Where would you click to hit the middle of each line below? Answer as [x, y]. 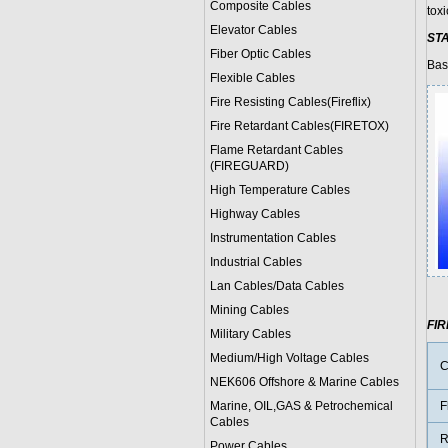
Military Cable [247, 334]
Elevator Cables [253, 30]
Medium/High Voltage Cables [289, 358]
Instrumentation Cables [272, 238]
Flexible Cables [252, 78]
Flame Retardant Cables [276, 150]
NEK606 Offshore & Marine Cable [301, 382]
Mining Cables [249, 310]
